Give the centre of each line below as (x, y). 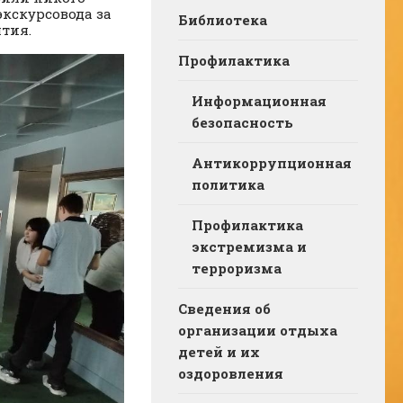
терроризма (237, 268)
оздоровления (231, 373)
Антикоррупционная (272, 163)
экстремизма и (249, 246)
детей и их (219, 352)
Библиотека (223, 20)
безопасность (242, 122)
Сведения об (224, 309)
